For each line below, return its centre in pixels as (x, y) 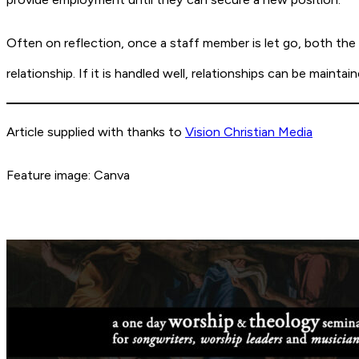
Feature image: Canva (68, 175)
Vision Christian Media (249, 131)
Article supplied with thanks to (96, 131)
